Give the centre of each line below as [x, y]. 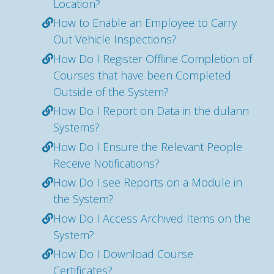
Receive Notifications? [106, 163]
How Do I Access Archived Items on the [152, 218]
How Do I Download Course [123, 254]
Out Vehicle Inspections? [115, 39]
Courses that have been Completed [142, 75]
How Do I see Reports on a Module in [148, 182]
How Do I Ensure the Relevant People [148, 146]
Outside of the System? [111, 91]
